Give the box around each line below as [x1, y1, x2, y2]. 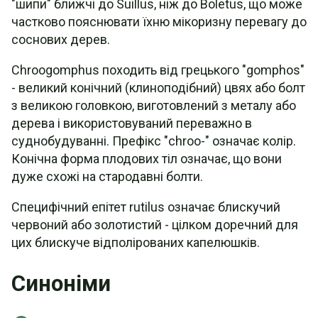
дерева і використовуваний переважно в [11, 116, 252, 131]
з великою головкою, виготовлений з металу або [11, 98, 296, 113]
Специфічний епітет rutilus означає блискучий [11, 199, 280, 214]
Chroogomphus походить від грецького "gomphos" [11, 62, 305, 77]
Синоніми [11, 270, 111, 297]
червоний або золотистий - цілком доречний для [11, 217, 298, 232]
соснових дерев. [11, 32, 110, 47]
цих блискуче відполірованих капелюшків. [11, 235, 260, 250]
